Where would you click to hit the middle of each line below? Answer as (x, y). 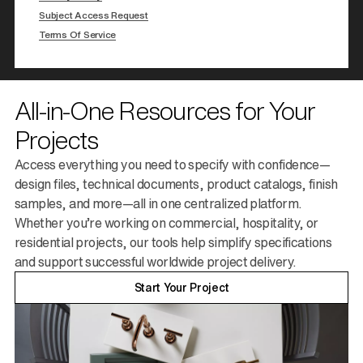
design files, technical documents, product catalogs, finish (176, 184)
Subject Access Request (94, 15)
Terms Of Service (77, 35)
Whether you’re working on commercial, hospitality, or (167, 223)
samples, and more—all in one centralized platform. (158, 204)
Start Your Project (181, 288)
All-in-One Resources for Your (165, 111)
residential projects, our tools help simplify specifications (173, 243)
